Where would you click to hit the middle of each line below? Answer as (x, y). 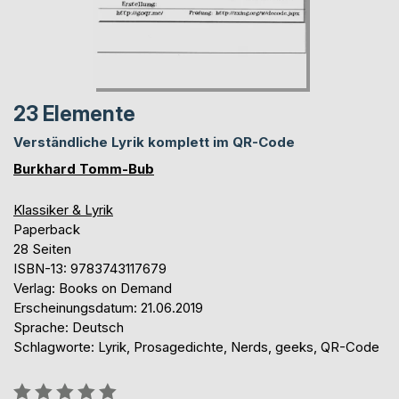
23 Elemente (74, 114)
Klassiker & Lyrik (63, 209)
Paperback (47, 229)
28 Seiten (42, 248)
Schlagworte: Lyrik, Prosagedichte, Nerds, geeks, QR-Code (196, 346)
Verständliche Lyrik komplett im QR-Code (154, 142)
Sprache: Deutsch (69, 327)
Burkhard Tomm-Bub (84, 168)
